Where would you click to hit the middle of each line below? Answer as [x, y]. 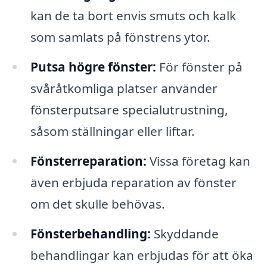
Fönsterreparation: [88, 161]
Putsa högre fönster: [93, 66]
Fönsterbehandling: [90, 233]
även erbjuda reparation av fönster [133, 182]
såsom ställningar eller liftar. [112, 131]
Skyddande [184, 233]
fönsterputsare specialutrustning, [129, 109]
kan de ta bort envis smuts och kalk [133, 15]
